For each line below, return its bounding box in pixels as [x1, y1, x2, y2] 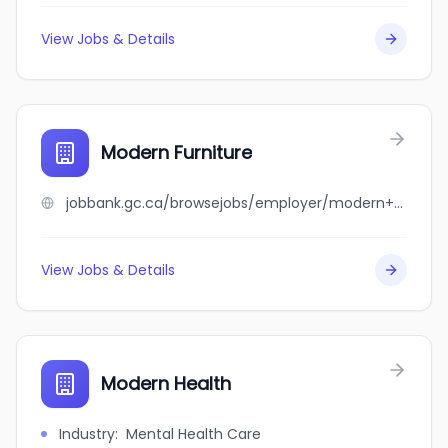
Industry [59, 424, 115, 444]
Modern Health [101, 371, 231, 396]
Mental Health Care [126, 424, 261, 444]
